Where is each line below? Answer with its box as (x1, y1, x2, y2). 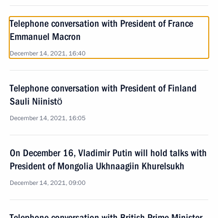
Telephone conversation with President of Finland (10, 82, 197, 94)
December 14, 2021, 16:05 (10, 114, 86, 123)
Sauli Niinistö (10, 95, 62, 107)
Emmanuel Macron (10, 31, 81, 42)
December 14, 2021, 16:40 (10, 49, 86, 58)
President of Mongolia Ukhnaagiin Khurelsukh (10, 160, 184, 172)
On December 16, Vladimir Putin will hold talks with (10, 147, 207, 159)
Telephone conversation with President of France (10, 18, 193, 29)
